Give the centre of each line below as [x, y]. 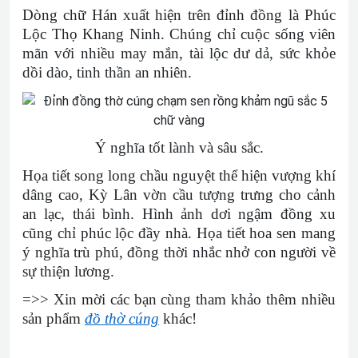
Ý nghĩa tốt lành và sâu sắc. [179, 147]
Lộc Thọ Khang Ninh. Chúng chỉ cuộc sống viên [179, 34]
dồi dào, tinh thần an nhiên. [107, 72]
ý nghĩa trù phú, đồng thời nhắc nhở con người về [179, 252]
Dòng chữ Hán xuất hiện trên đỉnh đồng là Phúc [179, 15]
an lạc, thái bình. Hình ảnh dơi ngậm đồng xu [179, 214]
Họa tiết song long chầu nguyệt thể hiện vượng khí [179, 175]
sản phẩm [54, 318]
